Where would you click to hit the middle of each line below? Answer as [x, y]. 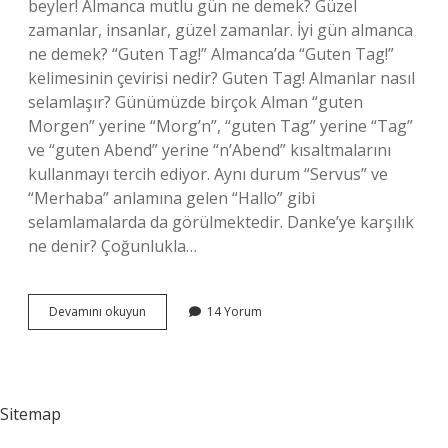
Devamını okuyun [97, 311]
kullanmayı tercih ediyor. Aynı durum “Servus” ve [208, 174]
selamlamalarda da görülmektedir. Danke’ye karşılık [221, 222]
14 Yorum [234, 311]
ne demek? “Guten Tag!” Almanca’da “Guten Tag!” [211, 54]
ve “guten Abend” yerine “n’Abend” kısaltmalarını [209, 150]
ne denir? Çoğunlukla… [112, 246]
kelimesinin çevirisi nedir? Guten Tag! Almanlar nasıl [221, 78]
